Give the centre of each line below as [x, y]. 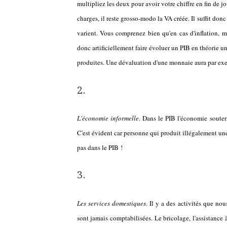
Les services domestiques [111, 203]
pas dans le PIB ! [100, 147]
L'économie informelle [108, 118]
